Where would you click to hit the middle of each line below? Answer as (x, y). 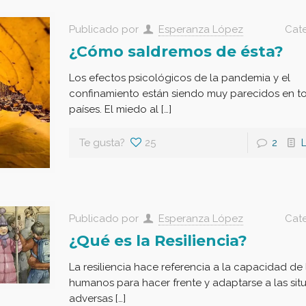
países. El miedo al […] (120, 109)
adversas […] (97, 298)
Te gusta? (102, 142)
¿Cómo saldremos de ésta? (176, 51)
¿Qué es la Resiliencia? (158, 240)
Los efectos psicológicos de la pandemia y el (179, 78)
